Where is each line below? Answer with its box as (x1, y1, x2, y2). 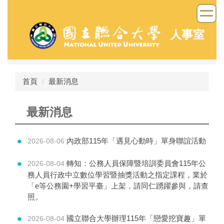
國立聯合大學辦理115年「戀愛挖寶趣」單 (66, 214, 206, 223)
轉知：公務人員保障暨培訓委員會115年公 (66, 158, 206, 167)
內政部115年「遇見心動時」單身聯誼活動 (66, 136, 206, 145)
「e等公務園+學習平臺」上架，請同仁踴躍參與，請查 (27, 181, 208, 190)
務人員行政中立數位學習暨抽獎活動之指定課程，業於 (27, 170, 207, 179)
